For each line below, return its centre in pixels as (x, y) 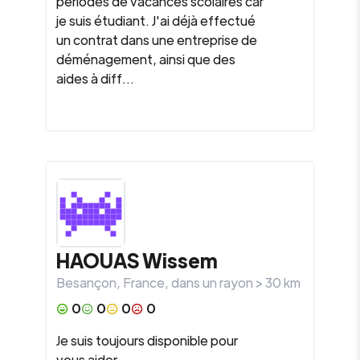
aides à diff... (95, 78)
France (144, 282)
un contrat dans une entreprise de (157, 40)
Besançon (86, 282)
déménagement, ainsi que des (146, 59)
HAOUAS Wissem (137, 260)
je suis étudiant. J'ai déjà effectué (156, 20)
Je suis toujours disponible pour (147, 340)
